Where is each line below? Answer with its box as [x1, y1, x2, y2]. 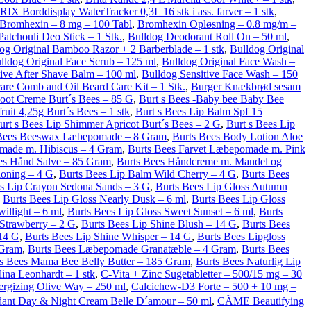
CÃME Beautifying [217, 295, 304, 307]
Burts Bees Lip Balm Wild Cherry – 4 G [59, 168, 236, 180]
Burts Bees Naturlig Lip [196, 255, 301, 267]
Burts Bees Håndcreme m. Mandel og [117, 155, 282, 167]
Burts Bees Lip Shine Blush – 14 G [81, 218, 237, 230]
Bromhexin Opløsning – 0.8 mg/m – [137, 18, 296, 30]
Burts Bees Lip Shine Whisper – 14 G [25, 230, 192, 242]
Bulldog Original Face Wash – [162, 56, 295, 67]
